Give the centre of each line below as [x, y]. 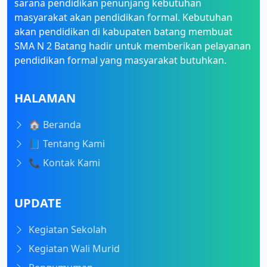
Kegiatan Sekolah [68, 230]
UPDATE [38, 203]
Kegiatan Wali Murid [74, 249]
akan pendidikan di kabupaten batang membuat [123, 32]
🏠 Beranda [55, 125]
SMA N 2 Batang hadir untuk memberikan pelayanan [133, 46]
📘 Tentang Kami [67, 144]
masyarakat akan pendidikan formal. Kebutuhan [123, 18]
